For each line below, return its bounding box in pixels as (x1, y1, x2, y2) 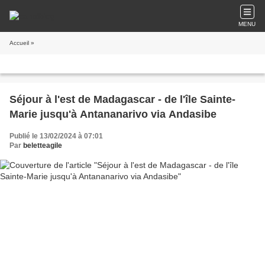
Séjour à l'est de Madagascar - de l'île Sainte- (9, 93, 235, 105)
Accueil (9, 40, 29, 46)
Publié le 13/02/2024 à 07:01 (9, 132, 103, 140)
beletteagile (23, 141, 62, 150)
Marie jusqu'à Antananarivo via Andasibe (9, 108, 216, 120)
